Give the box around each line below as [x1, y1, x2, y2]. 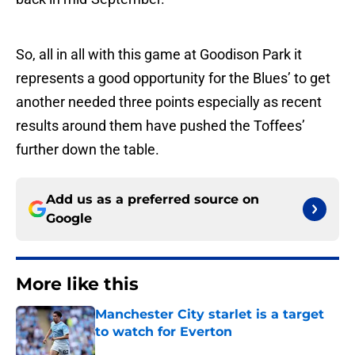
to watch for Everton [95, 324, 232, 340]
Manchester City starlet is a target [95, 307, 324, 323]
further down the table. [16, 141, 159, 158]
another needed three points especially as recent [16, 94, 322, 111]
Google [46, 211, 92, 227]
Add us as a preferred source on [46, 192, 259, 208]
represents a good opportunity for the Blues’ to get [16, 70, 330, 87]
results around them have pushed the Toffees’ [16, 117, 305, 135]
